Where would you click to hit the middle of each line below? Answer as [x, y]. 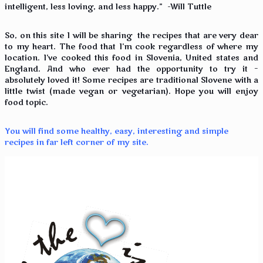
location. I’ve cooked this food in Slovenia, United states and [131, 58]
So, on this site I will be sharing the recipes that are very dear [131, 36]
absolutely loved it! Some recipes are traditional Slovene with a [131, 81]
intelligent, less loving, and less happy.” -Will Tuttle [108, 7]
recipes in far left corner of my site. [78, 143]
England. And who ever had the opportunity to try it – [131, 70]
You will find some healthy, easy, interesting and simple [117, 132]
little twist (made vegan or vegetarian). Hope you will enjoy [131, 92]
